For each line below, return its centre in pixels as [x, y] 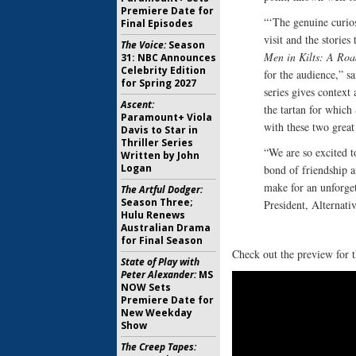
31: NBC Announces [168, 58]
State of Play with [160, 262]
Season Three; [157, 202]
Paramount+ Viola [166, 117]
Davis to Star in [159, 130]
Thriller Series [157, 143]
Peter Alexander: [159, 275]
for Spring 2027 [159, 83]
